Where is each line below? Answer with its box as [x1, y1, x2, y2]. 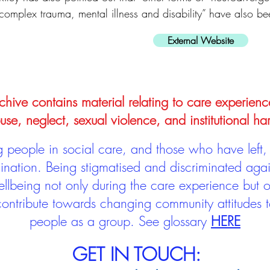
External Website [168, 34, 234, 47]
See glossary [139, 212, 211, 230]
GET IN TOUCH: [72, 242, 201, 266]
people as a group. [30, 212, 139, 230]
